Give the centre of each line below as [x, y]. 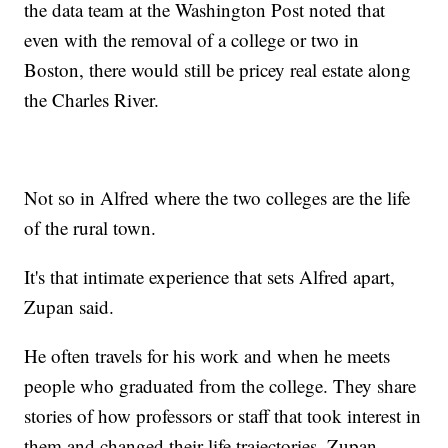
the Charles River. [92, 100]
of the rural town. [90, 228]
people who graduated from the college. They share [220, 386]
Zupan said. [69, 307]
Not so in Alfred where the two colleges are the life [217, 198]
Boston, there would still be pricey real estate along [218, 70]
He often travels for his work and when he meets [207, 356]
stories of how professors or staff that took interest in [223, 416]
